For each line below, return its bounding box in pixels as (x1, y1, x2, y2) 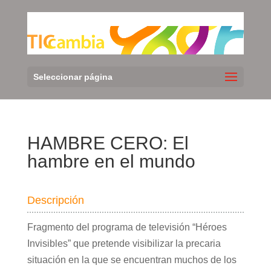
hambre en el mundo (27, 151, 195, 172)
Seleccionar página (33, 72, 113, 82)
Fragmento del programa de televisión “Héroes (27, 222, 227, 233)
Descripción (27, 194, 84, 207)
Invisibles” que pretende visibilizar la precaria (27, 238, 221, 249)
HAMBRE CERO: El (27, 133, 189, 154)
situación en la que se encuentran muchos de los (27, 255, 237, 266)
